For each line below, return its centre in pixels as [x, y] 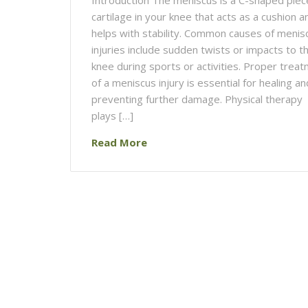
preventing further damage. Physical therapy [197, 99]
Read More [119, 142]
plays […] [112, 115]
